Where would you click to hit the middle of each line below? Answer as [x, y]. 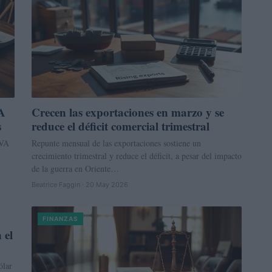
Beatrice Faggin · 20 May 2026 [80, 185]
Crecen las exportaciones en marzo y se [128, 112]
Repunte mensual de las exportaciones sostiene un [116, 143]
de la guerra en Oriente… [75, 169]
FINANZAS [60, 219]
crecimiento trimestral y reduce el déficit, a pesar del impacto [137, 156]
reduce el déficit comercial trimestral [121, 126]
